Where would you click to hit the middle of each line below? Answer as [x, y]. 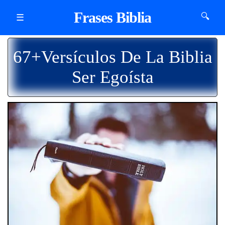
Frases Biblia [113, 17]
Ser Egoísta [113, 77]
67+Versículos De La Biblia [113, 57]
